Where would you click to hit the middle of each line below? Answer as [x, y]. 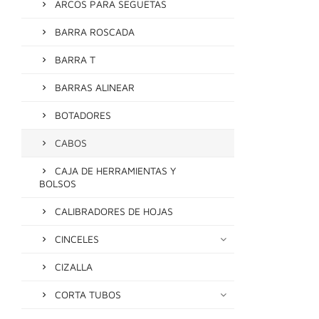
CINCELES [77, 239]
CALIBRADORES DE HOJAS [114, 211]
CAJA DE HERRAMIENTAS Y [115, 170]
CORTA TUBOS [88, 294]
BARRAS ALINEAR [95, 87]
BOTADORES [83, 115]
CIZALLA [74, 266]
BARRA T [75, 59]
